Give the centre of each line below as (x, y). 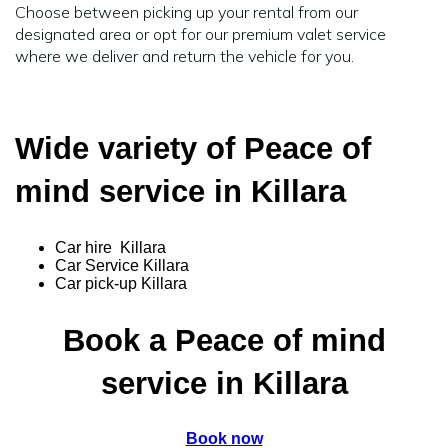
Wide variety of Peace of (193, 148)
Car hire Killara (110, 247)
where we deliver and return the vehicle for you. (184, 55)
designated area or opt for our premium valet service (200, 33)
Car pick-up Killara (121, 283)
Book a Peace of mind (224, 340)
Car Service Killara (122, 265)
